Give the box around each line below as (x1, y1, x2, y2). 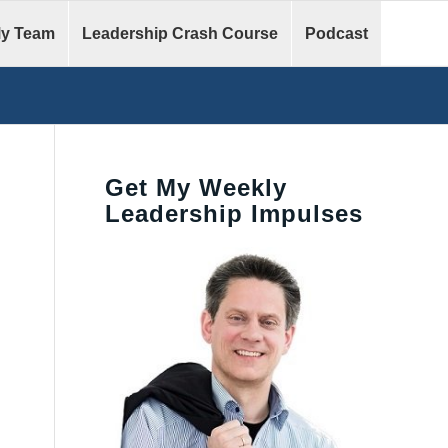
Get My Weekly (105, 174, 288, 201)
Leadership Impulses (105, 200, 364, 227)
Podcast (305, 25, 368, 42)
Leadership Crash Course (82, 25, 278, 42)
